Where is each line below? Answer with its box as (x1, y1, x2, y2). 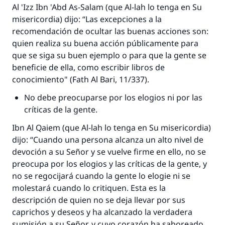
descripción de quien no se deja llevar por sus (12, 194, 185, 205)
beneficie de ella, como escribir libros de (12, 62, 165, 73)
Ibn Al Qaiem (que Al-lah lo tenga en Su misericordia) (12, 122, 211, 133)
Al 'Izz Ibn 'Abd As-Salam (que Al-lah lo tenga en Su (12, 2, 202, 13)
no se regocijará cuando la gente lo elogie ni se (12, 170, 190, 181)
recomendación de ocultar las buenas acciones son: (12, 26, 208, 37)
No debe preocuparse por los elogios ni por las (24, 92, 202, 103)
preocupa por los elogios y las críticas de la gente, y (12, 158, 207, 169)
